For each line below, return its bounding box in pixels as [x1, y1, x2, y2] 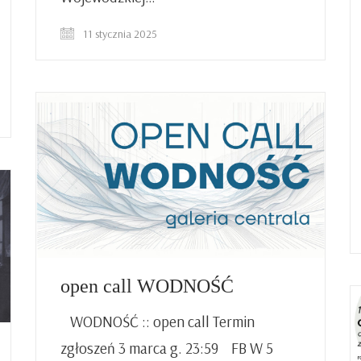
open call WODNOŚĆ [60, 275, 234, 297]
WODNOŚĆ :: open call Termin [60, 311, 255, 331]
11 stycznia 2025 [81, 26, 157, 41]
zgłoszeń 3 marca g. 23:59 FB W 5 [60, 338, 273, 358]
